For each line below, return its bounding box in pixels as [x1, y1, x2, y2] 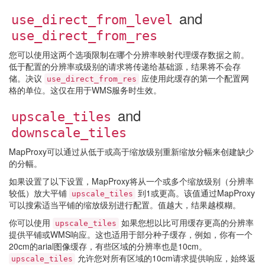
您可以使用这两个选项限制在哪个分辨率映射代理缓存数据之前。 [9, 49, 249, 60]
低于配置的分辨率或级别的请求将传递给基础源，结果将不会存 [9, 60, 241, 72]
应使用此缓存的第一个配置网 [139, 72, 249, 84]
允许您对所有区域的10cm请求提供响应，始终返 [75, 252, 256, 264]
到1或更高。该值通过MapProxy [135, 187, 255, 199]
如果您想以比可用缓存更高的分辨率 [119, 216, 254, 228]
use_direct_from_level [11, 12, 173, 27]
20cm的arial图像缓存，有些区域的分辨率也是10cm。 [9, 240, 207, 252]
